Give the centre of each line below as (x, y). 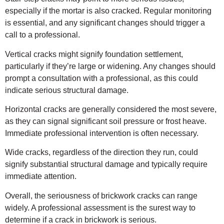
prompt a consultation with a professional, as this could (101, 78)
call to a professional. (42, 35)
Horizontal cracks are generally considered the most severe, (111, 109)
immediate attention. (41, 176)
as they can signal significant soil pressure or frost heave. (106, 121)
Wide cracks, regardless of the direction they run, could (101, 152)
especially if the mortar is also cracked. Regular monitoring (108, 11)
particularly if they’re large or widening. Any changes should (110, 66)
